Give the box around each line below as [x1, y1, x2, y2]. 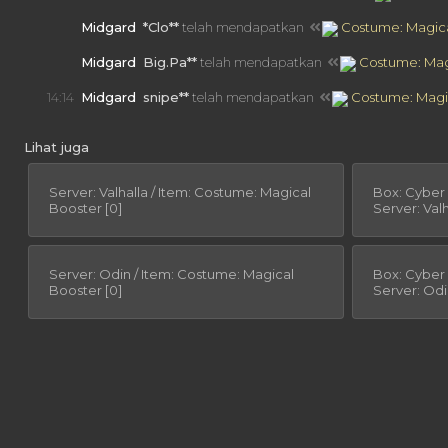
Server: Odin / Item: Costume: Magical [49, 266, 294, 283]
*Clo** [143, 19, 179, 36]
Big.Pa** [143, 54, 197, 71]
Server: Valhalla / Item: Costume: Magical [49, 184, 311, 201]
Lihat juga [24, 139, 89, 156]
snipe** [143, 89, 189, 106]
